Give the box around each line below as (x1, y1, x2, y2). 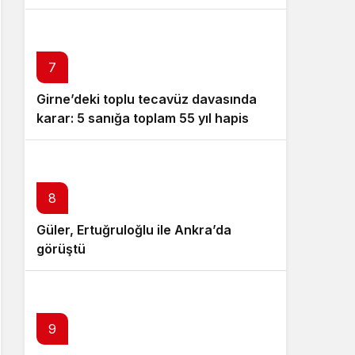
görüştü (36, 241, 86, 257)
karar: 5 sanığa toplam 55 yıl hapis (36, 110, 249, 126)
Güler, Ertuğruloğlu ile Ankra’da (36, 222, 231, 238)
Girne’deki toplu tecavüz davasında (36, 91, 257, 107)
